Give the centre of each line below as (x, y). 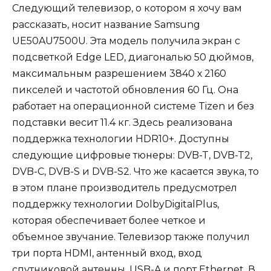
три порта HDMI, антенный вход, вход (107, 253)
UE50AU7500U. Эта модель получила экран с (126, 41)
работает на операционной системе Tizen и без (133, 106)
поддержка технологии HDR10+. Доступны (121, 139)
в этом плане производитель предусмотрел (125, 188)
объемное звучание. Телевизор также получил (131, 237)
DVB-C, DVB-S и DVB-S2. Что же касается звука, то (135, 171)
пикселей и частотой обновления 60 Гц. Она (125, 90)
